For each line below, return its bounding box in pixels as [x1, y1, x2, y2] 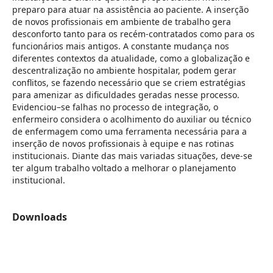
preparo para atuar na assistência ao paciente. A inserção [12, 4, 249, 16]
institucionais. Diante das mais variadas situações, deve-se [12, 150, 252, 162]
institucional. [12, 174, 65, 186]
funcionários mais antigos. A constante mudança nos [12, 40, 229, 52]
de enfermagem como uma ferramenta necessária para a [12, 126, 247, 138]
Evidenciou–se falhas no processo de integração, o [12, 101, 218, 113]
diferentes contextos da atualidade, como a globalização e [12, 52, 250, 65]
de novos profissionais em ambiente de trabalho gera [12, 16, 231, 28]
